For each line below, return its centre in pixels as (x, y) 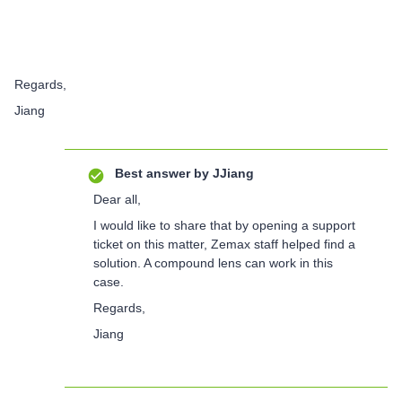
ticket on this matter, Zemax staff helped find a (224, 244)
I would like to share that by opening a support (224, 225)
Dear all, (117, 199)
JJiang (232, 173)
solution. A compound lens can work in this (213, 262)
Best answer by (162, 173)
